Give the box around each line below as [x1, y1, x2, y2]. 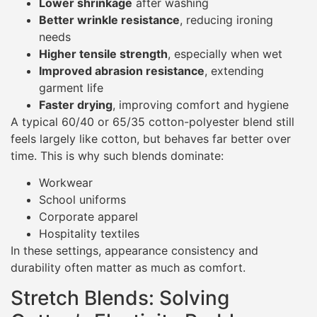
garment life [39, 80, 103, 95]
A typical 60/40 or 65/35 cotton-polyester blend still [11, 114, 294, 129]
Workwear [39, 175, 93, 190]
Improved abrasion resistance [39, 63, 204, 78]
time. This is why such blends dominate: [11, 148, 224, 163]
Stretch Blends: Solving [11, 285, 229, 310]
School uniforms [39, 192, 126, 207]
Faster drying [39, 97, 113, 112]
